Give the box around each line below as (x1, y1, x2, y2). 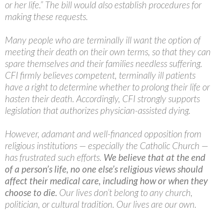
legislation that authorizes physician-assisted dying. (5, 105, 191, 116)
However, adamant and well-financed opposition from (5, 128, 201, 140)
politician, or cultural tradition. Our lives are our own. (5, 198, 197, 210)
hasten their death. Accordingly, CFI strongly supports (5, 93, 200, 105)
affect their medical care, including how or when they (5, 175, 208, 187)
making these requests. (5, 11, 88, 22)
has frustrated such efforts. (5, 152, 104, 163)
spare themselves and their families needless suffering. (5, 58, 202, 69)
